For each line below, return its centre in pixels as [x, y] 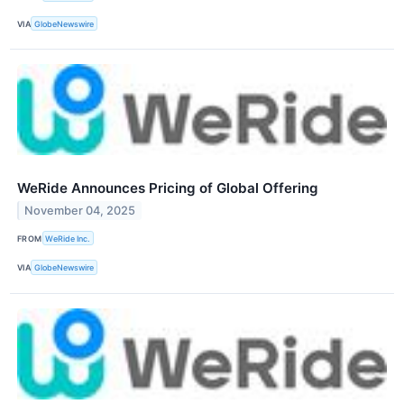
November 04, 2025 [80, 211]
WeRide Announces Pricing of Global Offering [168, 188]
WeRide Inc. [68, 238]
